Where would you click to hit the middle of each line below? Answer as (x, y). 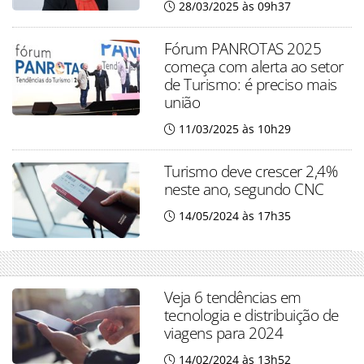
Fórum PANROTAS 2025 (243, 48)
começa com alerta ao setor (253, 66)
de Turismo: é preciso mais (250, 84)
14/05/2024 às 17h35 (234, 216)
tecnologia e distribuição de (251, 315)
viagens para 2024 (223, 333)
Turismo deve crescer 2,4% (251, 171)
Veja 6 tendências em (232, 297)
